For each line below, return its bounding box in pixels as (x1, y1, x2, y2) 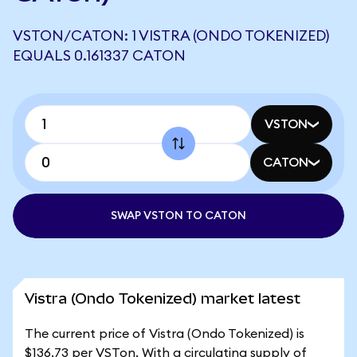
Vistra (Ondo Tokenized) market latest (25, 290, 300, 307)
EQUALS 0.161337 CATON (13, 49, 186, 63)
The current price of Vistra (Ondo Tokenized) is (25, 328, 304, 340)
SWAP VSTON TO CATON (111, 210, 246, 222)
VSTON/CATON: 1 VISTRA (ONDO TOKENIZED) (13, 29, 329, 43)
